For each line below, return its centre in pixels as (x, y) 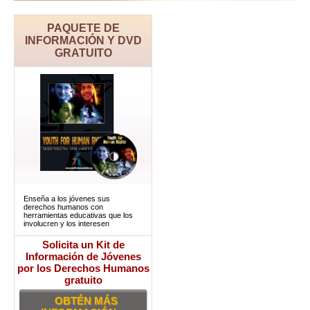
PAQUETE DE (83, 28)
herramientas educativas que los (78, 215)
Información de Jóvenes (83, 256)
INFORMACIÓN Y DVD (83, 40)
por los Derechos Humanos (83, 268)
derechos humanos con (63, 207)
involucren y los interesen (66, 224)
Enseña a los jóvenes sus (67, 199)
